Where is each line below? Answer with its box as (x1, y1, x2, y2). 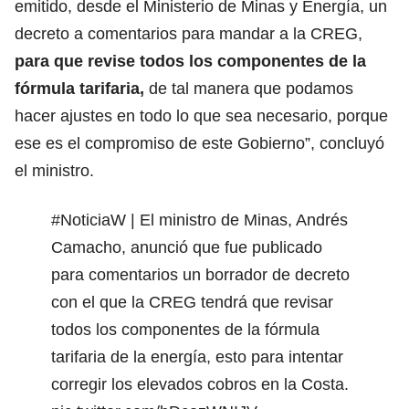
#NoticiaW (51, 210, 126, 229)
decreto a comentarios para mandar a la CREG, (15, 24, 362, 43)
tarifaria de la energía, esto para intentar (51, 347, 343, 366)
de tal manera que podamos (144, 79, 353, 98)
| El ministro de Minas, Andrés (126, 210, 348, 229)
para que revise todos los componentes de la (15, 51, 366, 70)
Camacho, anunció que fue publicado (51, 237, 322, 257)
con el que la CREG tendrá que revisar (51, 292, 333, 311)
